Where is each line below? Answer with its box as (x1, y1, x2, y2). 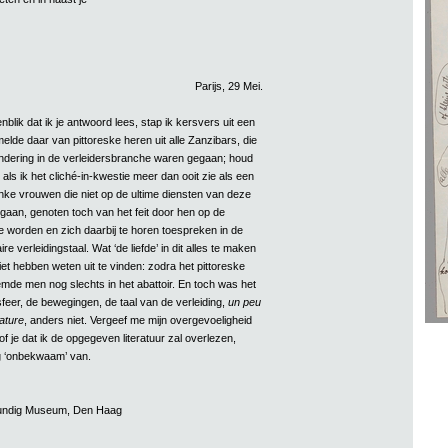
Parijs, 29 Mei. (194, 79, 263, 92)
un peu (227, 295, 261, 308)
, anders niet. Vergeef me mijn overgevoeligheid (23, 313, 252, 326)
